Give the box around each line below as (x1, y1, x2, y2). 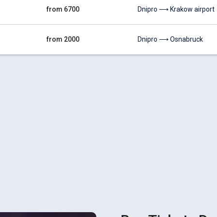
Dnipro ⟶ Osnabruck (138, 35, 203, 43)
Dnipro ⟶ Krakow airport (138, 5, 215, 13)
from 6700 (46, 5, 79, 13)
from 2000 (46, 35, 79, 43)
